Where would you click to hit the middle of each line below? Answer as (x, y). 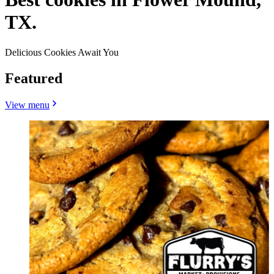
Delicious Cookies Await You (62, 52)
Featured (34, 78)
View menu (27, 105)
